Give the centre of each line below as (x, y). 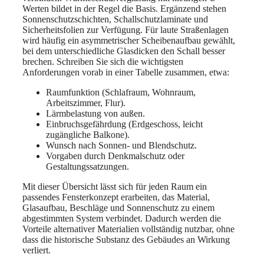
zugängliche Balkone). (88, 134)
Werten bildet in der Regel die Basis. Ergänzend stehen (124, 8)
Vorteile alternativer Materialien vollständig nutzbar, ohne (128, 229)
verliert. (37, 250)
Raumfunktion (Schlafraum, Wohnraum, (121, 92)
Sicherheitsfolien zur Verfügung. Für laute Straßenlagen (126, 29)
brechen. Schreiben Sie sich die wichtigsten (103, 61)
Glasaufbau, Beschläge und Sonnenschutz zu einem (118, 207)
